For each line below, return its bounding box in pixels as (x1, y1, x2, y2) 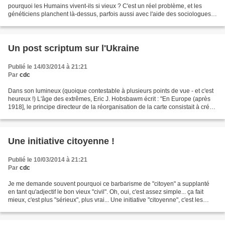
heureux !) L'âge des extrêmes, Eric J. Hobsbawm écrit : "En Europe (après (8, 95, 210, 102)
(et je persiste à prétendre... (8, 18, 82, 26)
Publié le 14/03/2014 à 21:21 (8, 63, 87, 70)
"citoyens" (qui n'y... (8, 204, 60, 211)
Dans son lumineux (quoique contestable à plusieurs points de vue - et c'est (8, 87, 213, 94)
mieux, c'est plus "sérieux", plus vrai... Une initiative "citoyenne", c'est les (8, 196, 203, 203)
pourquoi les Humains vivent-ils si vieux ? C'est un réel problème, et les (8, 2, 202, 10)
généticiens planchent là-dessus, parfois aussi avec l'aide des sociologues (8, 10, 211, 18)
